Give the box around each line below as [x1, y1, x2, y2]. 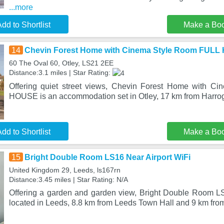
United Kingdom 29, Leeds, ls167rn [8, 165, 120, 174]
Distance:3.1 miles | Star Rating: [8, 68, 112, 76]
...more [8, 2, 33, 11]
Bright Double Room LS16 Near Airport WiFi [24, 152, 190, 161]
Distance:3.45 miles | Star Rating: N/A [8, 175, 128, 183]
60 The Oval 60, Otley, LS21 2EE [8, 58, 113, 67]
